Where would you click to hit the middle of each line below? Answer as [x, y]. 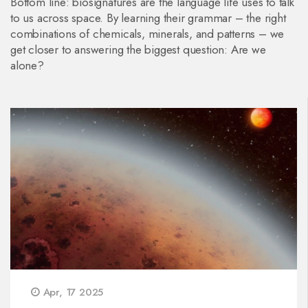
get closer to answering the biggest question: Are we [138, 49]
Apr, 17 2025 [71, 292]
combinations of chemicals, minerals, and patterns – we [147, 34]
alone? [27, 65]
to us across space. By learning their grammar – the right [148, 18]
